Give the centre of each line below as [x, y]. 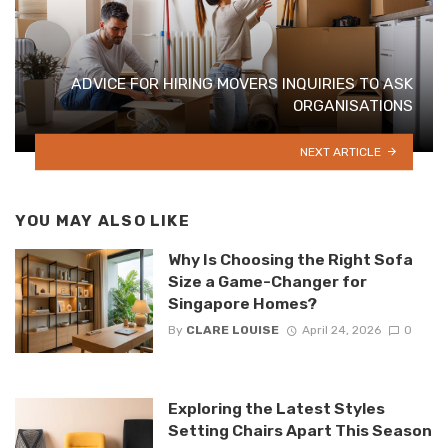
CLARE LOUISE [232, 330]
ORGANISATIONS [353, 105]
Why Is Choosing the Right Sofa [290, 260]
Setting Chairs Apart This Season [299, 430]
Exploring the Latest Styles [276, 408]
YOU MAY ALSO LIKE [102, 220]
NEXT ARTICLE [341, 151]
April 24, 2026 [341, 330]
